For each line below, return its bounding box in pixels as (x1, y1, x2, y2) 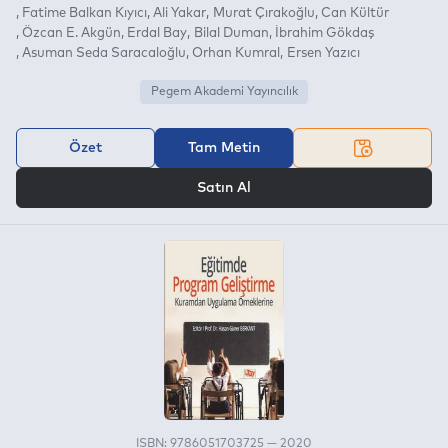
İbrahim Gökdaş (274, 26, 374, 40)
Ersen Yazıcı (286, 46, 360, 60)
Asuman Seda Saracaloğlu (22, 46, 187, 60)
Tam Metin (188, 140, 260, 155)
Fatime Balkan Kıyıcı (22, 6, 148, 20)
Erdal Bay (127, 26, 188, 40)
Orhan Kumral (192, 46, 281, 60)
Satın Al (197, 180, 251, 195)
